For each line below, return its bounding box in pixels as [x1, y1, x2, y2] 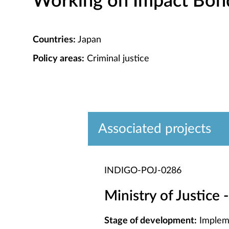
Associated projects [98, 122, 211, 135]
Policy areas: [33, 54, 84, 63]
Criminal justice [84, 54, 149, 63]
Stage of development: [104, 216, 197, 225]
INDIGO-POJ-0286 [104, 166, 181, 175]
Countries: [33, 35, 76, 44]
